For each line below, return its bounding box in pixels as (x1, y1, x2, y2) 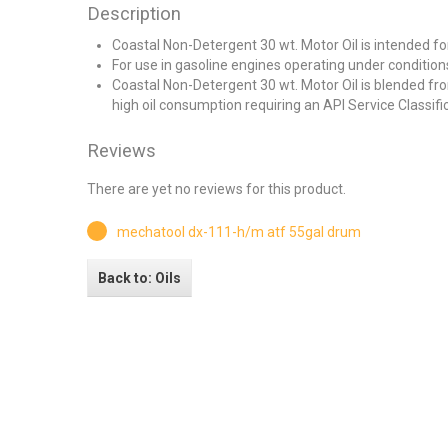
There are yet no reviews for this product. (87, 181, 346, 198)
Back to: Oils (98, 270, 181, 287)
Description (87, 3, 181, 26)
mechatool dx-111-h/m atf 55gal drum (117, 224, 361, 241)
